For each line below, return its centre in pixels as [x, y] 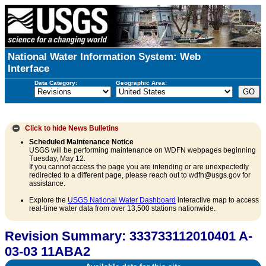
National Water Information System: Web [104, 57]
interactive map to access [217, 200]
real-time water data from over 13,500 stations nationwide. [122, 209]
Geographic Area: [141, 83]
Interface [28, 69]
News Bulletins [94, 128]
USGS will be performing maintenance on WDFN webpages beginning [142, 151]
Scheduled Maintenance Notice [81, 142]
